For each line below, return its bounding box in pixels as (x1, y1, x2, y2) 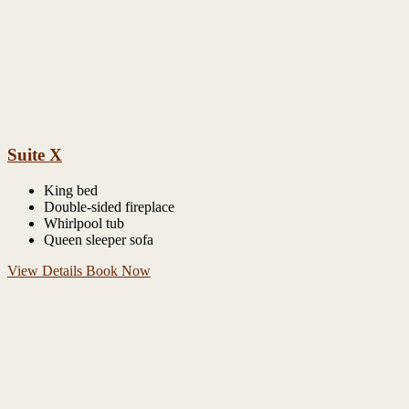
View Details (7, 262, 86, 278)
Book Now (86, 262, 151, 278)
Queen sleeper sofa (44, 231, 153, 247)
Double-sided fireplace (44, 198, 174, 215)
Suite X (7, 144, 62, 164)
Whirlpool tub (44, 215, 124, 231)
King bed (44, 182, 98, 198)
